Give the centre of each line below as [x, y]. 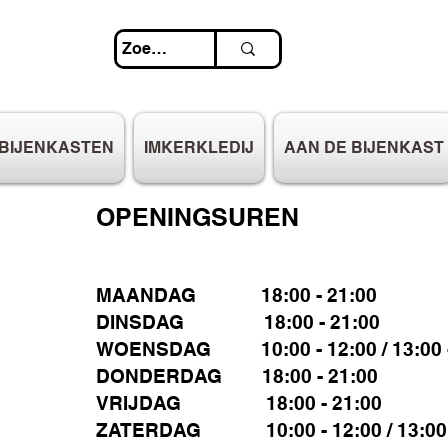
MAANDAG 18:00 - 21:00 [236, 295]
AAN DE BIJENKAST [364, 148]
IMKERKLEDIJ [199, 148]
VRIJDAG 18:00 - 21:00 [239, 403]
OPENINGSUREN [197, 217]
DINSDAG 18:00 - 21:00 [238, 322]
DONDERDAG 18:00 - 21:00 [237, 376]
